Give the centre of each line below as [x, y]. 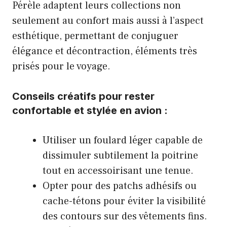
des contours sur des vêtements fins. [125, 217]
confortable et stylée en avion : [90, 111]
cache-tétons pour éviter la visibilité [124, 201]
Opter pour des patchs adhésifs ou [120, 186]
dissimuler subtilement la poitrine [120, 156]
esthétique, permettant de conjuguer [95, 36]
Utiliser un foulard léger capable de [123, 141]
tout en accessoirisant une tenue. [118, 171]
